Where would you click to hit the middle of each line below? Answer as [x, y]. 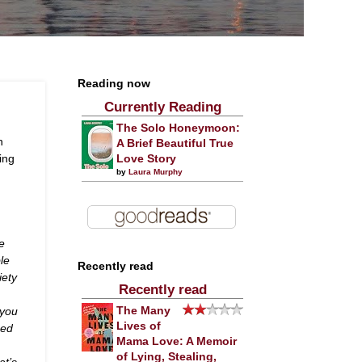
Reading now [114, 84]
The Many [143, 311]
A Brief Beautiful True [175, 143]
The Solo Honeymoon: [178, 128]
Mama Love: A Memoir [177, 341]
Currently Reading [162, 107]
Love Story [146, 159]
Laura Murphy [156, 172]
